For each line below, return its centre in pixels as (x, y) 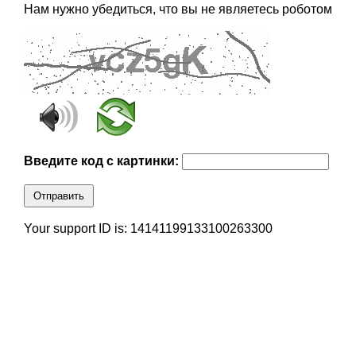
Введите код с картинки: (103, 161)
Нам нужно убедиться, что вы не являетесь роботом (178, 10)
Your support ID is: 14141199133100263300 (148, 229)
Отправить (58, 196)
